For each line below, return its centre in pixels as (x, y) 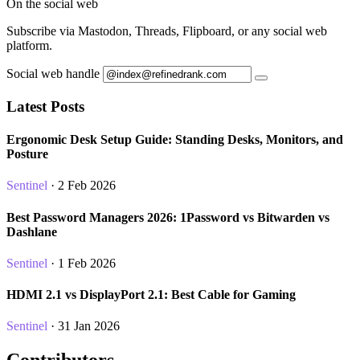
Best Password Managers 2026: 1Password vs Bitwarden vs (168, 217)
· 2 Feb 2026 (82, 186)
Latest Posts (45, 106)
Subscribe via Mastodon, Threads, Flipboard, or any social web (167, 31)
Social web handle (53, 74)
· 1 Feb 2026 (82, 263)
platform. (29, 46)
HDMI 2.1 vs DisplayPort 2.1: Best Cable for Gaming (151, 295)
